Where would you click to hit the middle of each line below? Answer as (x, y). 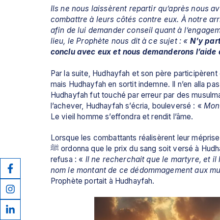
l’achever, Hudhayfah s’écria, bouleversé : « (127, 106)
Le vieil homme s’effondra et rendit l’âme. (122, 116)
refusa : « (67, 160)
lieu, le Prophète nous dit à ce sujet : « (120, 41)
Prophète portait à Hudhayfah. (102, 181)
